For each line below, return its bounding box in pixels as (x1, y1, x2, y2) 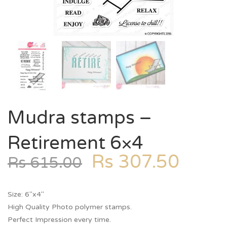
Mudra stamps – (8, 107, 152, 129)
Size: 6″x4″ (8, 190, 44, 199)
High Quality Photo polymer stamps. (8, 203, 132, 211)
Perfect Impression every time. (8, 215, 111, 224)
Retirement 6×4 (8, 132, 143, 154)
